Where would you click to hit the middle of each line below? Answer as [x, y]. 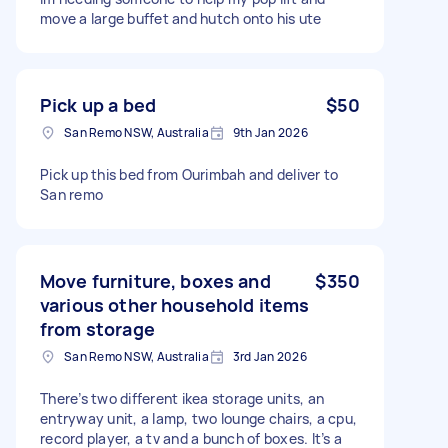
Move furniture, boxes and [155, 280]
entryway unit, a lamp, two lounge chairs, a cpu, [198, 418]
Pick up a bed [98, 104]
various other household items [175, 304]
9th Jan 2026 [270, 132]
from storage [97, 328]
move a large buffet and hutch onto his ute [181, 18]
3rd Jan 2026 [269, 356]
